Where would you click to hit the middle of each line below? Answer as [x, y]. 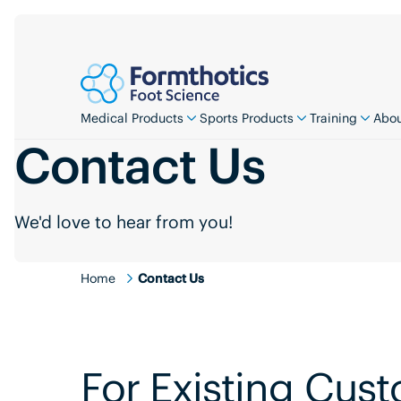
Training [333, 118]
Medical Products [132, 118]
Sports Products [246, 118]
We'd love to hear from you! [123, 222]
